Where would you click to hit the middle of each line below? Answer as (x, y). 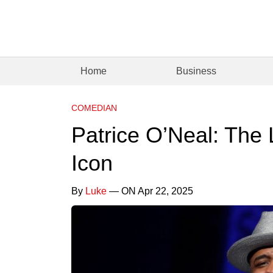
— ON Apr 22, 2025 (150, 191)
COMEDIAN (94, 108)
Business (197, 71)
